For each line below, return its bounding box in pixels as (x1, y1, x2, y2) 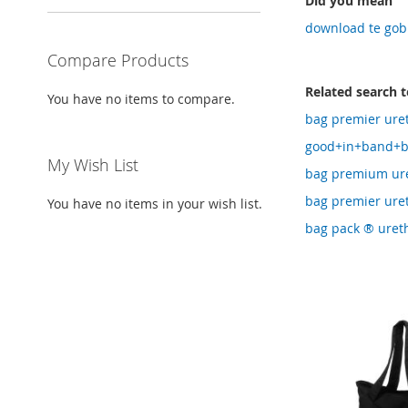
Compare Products (47, 49, 189, 72)
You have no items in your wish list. (47, 195, 262, 213)
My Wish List (47, 154, 138, 177)
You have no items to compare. (47, 90, 235, 108)
